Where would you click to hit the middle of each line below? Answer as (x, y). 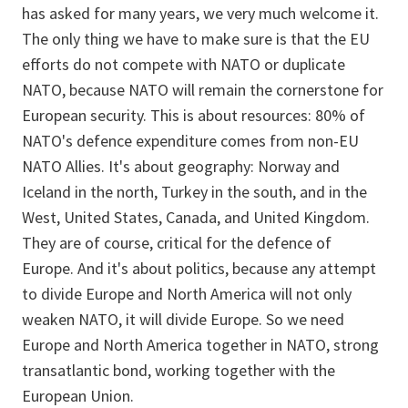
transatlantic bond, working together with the (178, 370)
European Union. (78, 396)
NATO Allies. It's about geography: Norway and (181, 166)
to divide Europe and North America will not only (187, 294)
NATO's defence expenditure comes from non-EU (190, 141)
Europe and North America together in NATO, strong (200, 345)
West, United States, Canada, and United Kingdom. (196, 217)
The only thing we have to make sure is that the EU (196, 39)
